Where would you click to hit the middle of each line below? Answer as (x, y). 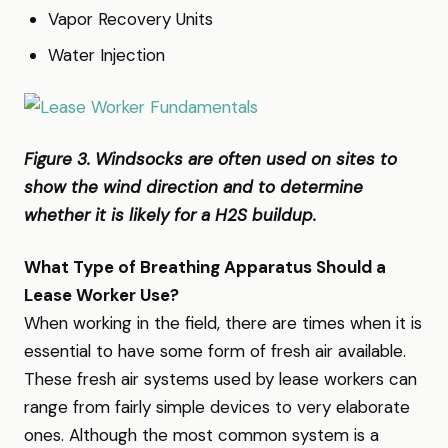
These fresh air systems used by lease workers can (220, 379)
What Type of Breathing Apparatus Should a (205, 267)
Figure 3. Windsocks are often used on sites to (210, 159)
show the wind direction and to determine (193, 187)
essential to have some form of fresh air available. (215, 351)
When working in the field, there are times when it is (223, 323)
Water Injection (106, 55)
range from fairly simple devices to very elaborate (217, 407)
